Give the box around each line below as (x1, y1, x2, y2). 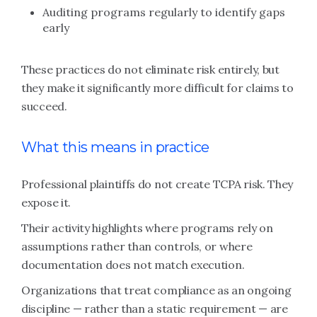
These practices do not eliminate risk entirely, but (21, 62, 279, 76)
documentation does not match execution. (21, 258, 245, 272)
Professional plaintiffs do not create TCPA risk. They (21, 177, 294, 191)
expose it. (21, 195, 71, 209)
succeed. (21, 99, 67, 113)
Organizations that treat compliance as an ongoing (21, 283, 292, 297)
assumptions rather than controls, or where (21, 239, 253, 253)
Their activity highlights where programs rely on (21, 221, 273, 235)
